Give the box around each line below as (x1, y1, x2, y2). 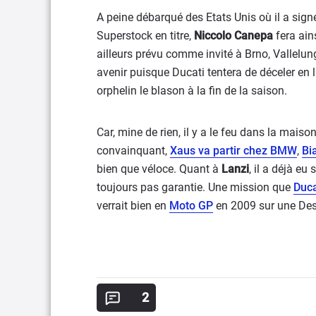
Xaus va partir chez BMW (170, 144, 297, 157)
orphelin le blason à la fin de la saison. (97, 84, 287, 97)
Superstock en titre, (97, 29, 194, 42)
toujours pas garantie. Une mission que (97, 181, 293, 194)
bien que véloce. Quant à (97, 162, 221, 176)
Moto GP (169, 199, 213, 212)
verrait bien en (97, 199, 169, 212)
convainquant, (97, 144, 170, 157)
